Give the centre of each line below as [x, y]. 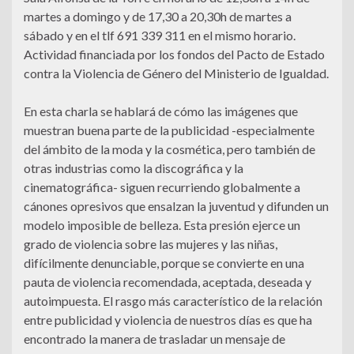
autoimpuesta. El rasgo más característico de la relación [173, 301]
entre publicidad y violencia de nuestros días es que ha [168, 320]
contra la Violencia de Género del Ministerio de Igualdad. [176, 73]
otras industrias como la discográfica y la [134, 168]
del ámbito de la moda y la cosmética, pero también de [169, 149]
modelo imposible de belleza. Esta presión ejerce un [162, 225]
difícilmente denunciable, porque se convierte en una [164, 263]
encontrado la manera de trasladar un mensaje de [154, 339]
